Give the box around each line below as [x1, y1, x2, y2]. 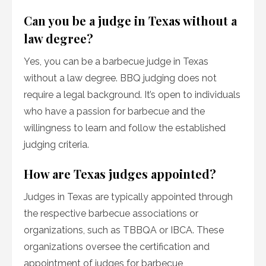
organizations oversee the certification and [24, 241, 210, 253]
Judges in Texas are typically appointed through [24, 191, 233, 203]
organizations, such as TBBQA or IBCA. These [24, 224, 224, 236]
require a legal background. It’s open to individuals [24, 89, 240, 101]
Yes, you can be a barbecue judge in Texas [24, 56, 208, 68]
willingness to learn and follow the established [24, 122, 226, 134]
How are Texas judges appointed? [24, 166, 216, 182]
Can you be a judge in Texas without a [24, 12, 237, 29]
